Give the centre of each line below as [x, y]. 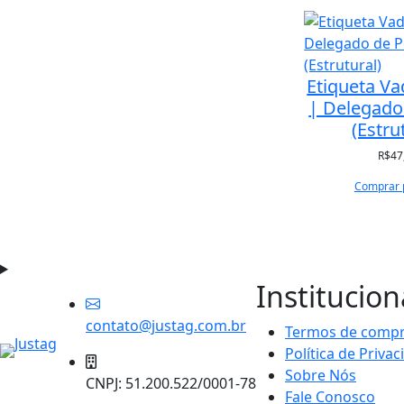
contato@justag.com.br [166, 326]
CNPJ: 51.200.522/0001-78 [171, 383]
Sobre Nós [321, 375]
